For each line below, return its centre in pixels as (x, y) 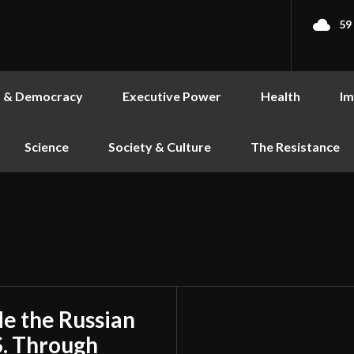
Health (281, 96)
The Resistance (295, 147)
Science (47, 147)
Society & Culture (160, 147)
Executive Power (172, 96)
